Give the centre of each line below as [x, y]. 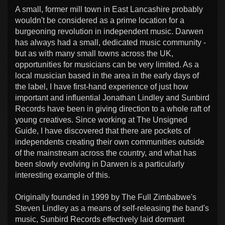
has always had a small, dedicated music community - [110, 42]
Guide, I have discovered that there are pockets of [103, 131]
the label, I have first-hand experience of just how [102, 86]
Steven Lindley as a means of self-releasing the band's [112, 208]
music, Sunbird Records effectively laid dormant [100, 219]
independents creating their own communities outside [110, 142]
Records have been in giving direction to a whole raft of [113, 108]
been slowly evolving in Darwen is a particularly [100, 164]
